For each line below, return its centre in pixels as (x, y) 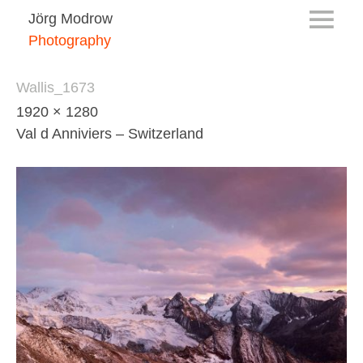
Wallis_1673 (55, 87)
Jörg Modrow (70, 18)
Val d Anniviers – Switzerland (109, 133)
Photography (69, 40)
